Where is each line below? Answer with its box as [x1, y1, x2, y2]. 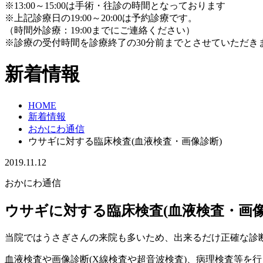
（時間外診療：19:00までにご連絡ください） [5, 25, 195, 35]
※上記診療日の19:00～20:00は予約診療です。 [5, 13, 197, 23]
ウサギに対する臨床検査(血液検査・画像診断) [28, 136, 222, 146]
